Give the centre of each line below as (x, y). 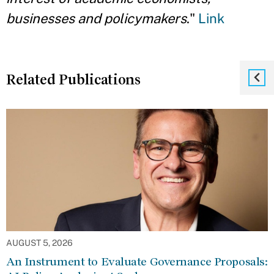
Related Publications (73, 80)
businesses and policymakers (96, 18)
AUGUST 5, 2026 (39, 243)
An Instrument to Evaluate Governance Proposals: (137, 261)
